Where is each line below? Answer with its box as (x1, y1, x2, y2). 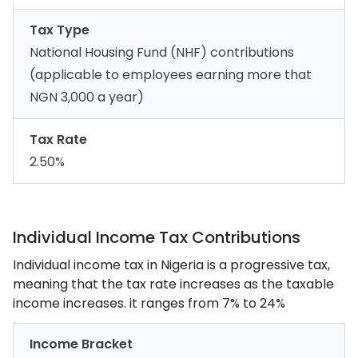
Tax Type (30, 21, 89, 39)
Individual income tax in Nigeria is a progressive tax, (13, 256, 330, 274)
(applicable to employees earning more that (30, 66, 312, 84)
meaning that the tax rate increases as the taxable (13, 275, 334, 293)
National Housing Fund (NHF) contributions (30, 43, 294, 62)
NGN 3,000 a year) (30, 88, 144, 106)
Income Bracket (30, 335, 133, 353)
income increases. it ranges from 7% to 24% (13, 294, 285, 312)
